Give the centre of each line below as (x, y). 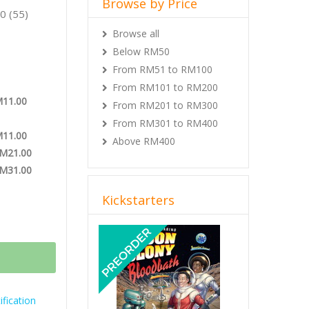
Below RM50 (141, 51)
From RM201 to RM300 (165, 105)
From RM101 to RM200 (165, 87)
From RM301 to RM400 (165, 123)
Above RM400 (144, 141)
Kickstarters (138, 200)
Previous (137, 230)
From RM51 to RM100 (162, 69)
